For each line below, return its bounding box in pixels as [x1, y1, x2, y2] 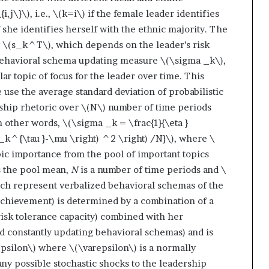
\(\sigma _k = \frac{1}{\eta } [62, 116, 188, 128]
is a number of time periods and [78, 163, 221, 175]
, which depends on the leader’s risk [51, 38, 210, 50]
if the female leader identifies [85, 7, 219, 19]
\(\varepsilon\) [69, 241, 137, 253]
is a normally [137, 241, 196, 253]
